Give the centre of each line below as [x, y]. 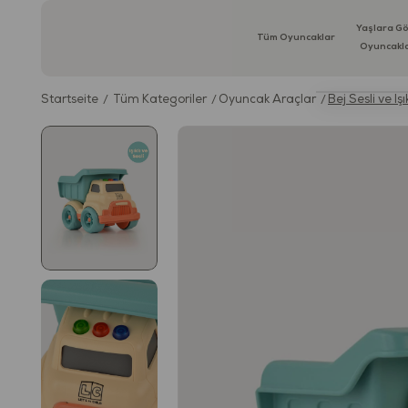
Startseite [70, 101]
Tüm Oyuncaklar [296, 38]
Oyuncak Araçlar [267, 101]
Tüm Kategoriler [160, 101]
